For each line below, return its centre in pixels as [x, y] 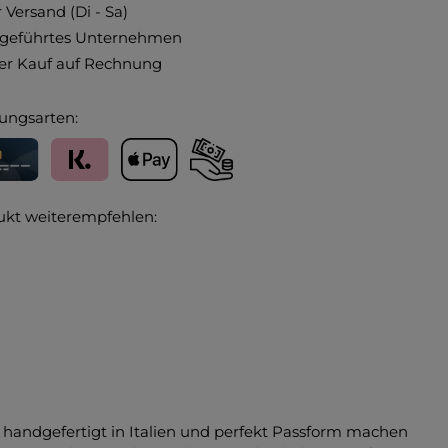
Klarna [74, 191]
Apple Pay [156, 191]
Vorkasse [220, 191]
